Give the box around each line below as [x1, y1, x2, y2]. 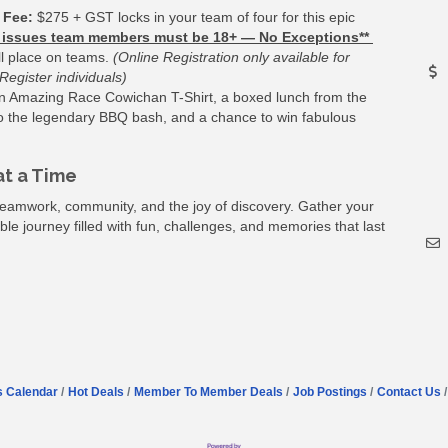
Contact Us [376, 384, 441, 399]
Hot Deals [67, 384, 124, 399]
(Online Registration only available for [113, 48, 350, 65]
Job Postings [292, 384, 367, 399]
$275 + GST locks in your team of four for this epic [33, 8, 355, 25]
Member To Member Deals [133, 384, 283, 399]
